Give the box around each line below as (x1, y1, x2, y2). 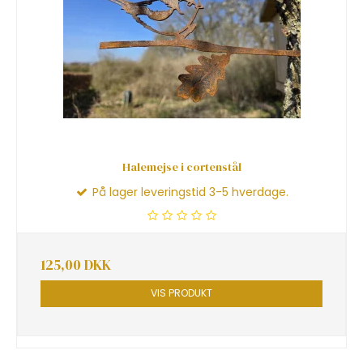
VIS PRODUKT (151, 286, 212, 301)
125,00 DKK (41, 255, 111, 275)
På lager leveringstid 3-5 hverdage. (89, 184, 288, 201)
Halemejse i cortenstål (122, 159, 241, 176)
